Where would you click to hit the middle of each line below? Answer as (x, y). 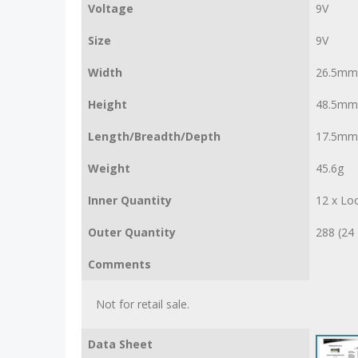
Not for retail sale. (143, 304)
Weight (109, 168)
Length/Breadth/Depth (154, 136)
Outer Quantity (132, 232)
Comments (119, 264)
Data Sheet (120, 344)
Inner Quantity (130, 200)
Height (107, 104)
